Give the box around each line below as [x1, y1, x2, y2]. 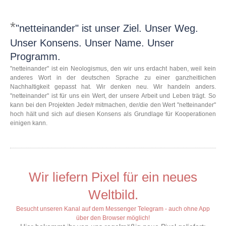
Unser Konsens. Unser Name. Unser [10, 37, 174, 49]
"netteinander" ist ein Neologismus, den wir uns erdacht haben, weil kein [10, 65, 216, 73]
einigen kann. [10, 120, 47, 127]
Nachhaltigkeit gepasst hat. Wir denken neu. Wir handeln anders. [10, 83, 216, 91]
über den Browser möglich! [76, 214, 150, 222]
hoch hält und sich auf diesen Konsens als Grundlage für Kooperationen [10, 110, 216, 118]
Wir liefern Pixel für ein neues [29, 169, 197, 185]
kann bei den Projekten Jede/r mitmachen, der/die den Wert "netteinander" [10, 101, 216, 109]
